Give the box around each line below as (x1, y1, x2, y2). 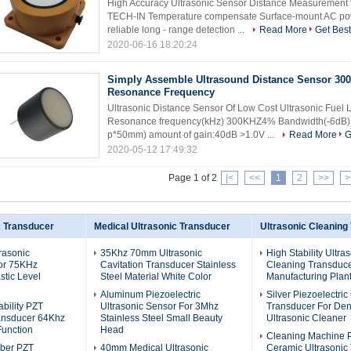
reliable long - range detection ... (107, 24, 247, 35)
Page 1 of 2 (168, 172, 217, 183)
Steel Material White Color (100, 271, 212, 282)
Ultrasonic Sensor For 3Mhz (100, 301, 219, 312)
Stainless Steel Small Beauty (100, 313, 223, 324)
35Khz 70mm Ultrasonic (100, 248, 202, 259)
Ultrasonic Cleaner (266, 313, 346, 324)
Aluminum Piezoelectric (100, 289, 201, 300)
